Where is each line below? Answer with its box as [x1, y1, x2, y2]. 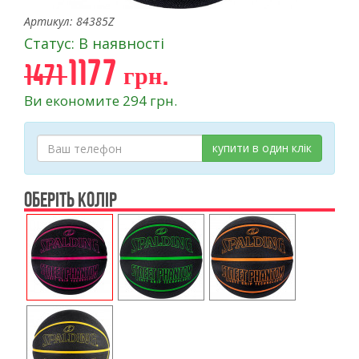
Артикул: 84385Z [24, 14, 114, 29]
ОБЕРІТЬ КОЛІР [24, 188, 117, 212]
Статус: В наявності [24, 34, 164, 53]
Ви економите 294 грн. [24, 91, 177, 110]
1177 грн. [67, 54, 168, 91]
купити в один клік [212, 140, 312, 155]
